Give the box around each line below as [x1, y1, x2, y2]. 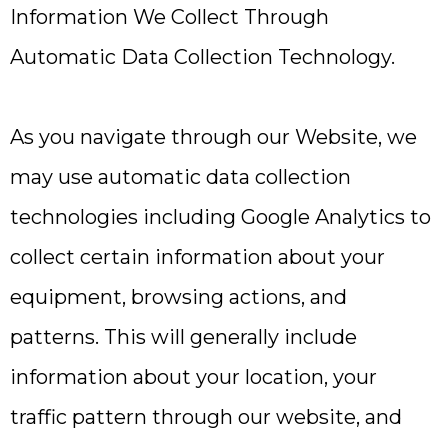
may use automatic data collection [10, 165, 351, 189]
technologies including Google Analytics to [10, 205, 431, 229]
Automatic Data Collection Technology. [10, 45, 395, 69]
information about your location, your [10, 365, 377, 389]
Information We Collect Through [10, 5, 329, 29]
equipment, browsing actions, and [10, 285, 347, 309]
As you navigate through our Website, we [10, 125, 417, 149]
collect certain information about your [10, 245, 385, 269]
